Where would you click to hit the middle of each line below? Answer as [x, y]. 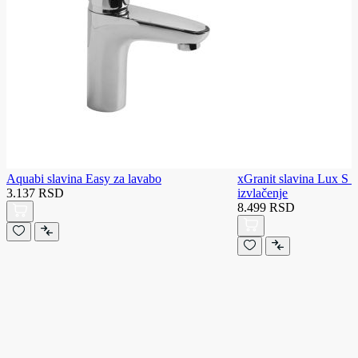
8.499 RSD [267, 207]
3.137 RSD [35, 193]
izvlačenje [263, 193]
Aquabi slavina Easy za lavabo [84, 178]
